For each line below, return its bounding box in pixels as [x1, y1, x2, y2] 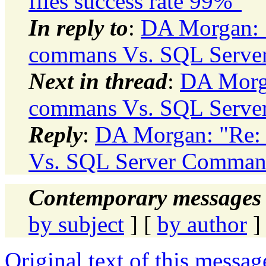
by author [157, 211, 247, 237]
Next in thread [28, 68, 167, 94]
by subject [28, 211, 124, 237]
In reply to [28, 14, 128, 40]
